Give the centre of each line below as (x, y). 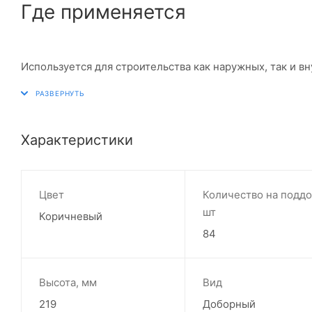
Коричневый (71, 216)
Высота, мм (68, 282)
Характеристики (77, 140)
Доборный (229, 304)
